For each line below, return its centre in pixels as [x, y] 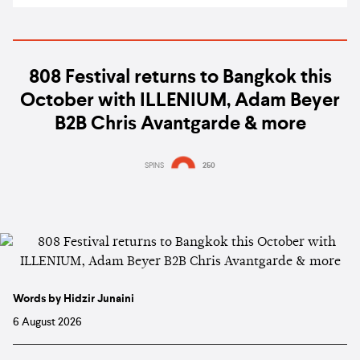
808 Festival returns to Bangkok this [180, 78]
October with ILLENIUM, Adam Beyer [180, 102]
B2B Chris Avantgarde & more [180, 125]
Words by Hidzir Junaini [74, 299]
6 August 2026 [47, 323]
